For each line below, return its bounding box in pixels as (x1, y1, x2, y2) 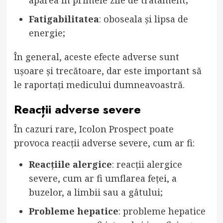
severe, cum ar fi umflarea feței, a (28, 172, 177, 185)
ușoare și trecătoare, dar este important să (13, 65, 202, 77)
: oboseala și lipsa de (99, 13, 188, 25)
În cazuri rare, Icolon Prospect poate (13, 123, 174, 135)
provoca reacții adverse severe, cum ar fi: (13, 137, 195, 149)
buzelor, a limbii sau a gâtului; (28, 186, 163, 199)
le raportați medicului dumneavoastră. (13, 79, 185, 91)
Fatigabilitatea (28, 13, 99, 25)
